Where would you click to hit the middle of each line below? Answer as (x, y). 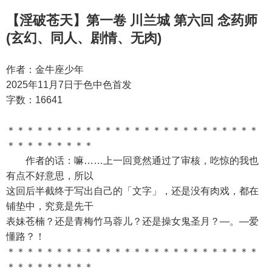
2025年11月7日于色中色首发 (69, 85)
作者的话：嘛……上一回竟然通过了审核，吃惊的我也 (132, 161)
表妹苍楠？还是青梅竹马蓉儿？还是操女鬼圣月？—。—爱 (132, 221)
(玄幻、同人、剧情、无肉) (84, 38)
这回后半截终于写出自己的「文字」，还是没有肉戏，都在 (132, 191)
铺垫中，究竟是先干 (50, 206)
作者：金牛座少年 (45, 70)
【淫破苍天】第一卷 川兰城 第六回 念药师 (132, 20)
